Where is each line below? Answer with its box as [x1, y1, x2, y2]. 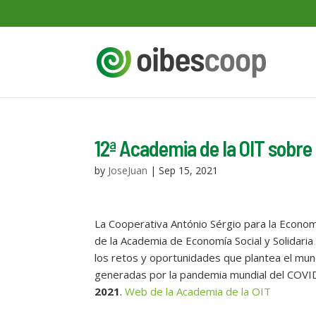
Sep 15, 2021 [159, 164, 219, 177]
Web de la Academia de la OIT [122, 284, 272, 298]
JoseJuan [108, 164, 148, 177]
